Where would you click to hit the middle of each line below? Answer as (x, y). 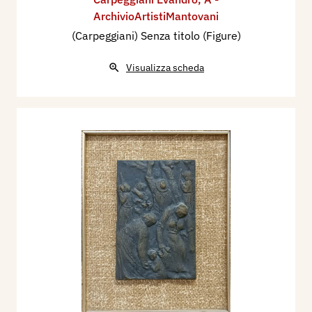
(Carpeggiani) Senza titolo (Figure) (156, 35)
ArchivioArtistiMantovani (156, 16)
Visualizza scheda (165, 67)
